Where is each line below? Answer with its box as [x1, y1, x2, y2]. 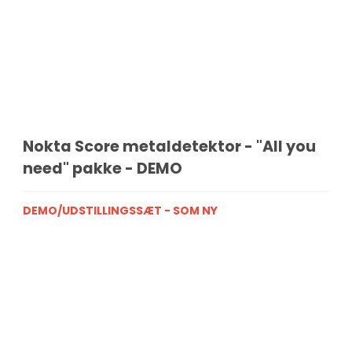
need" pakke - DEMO [23, 158, 183, 180]
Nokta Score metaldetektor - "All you [23, 136, 317, 158]
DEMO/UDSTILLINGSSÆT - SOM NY [23, 203, 218, 219]
